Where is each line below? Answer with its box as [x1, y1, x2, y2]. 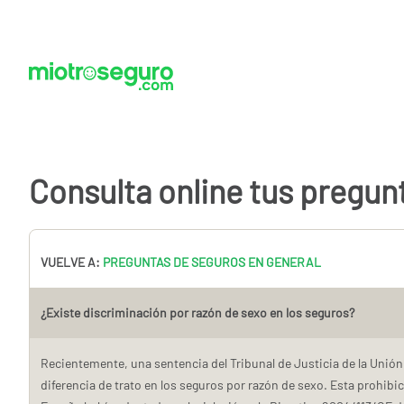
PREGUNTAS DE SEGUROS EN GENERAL [103, 254, 321, 270]
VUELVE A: [41, 254, 103, 270]
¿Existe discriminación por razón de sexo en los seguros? [41, 305, 354, 320]
